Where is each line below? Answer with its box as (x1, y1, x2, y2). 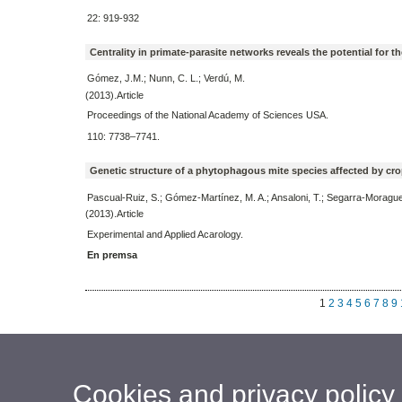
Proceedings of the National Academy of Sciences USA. (86, 109, 328, 121)
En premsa (86, 249, 137, 261)
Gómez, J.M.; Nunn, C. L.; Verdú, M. (86, 73, 245, 84)
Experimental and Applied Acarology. (86, 228, 243, 240)
